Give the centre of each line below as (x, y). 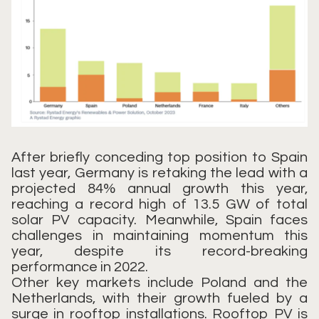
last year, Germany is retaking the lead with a (159, 173)
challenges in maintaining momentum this (159, 236)
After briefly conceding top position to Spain (159, 158)
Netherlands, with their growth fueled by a (159, 299)
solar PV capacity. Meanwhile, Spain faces (159, 220)
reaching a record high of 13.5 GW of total (159, 205)
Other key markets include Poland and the (159, 283)
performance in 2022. (80, 267)
